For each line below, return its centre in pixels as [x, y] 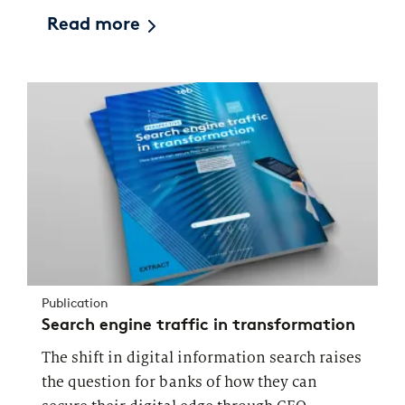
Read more [94, 26]
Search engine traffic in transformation [198, 325]
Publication [75, 304]
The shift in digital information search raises [202, 358]
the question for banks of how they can [180, 382]
